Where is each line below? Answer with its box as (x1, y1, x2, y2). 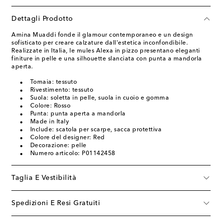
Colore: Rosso (30, 103, 70, 109)
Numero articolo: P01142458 (30, 150, 115, 157)
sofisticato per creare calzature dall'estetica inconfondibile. (11, 40, 188, 46)
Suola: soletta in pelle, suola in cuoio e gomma (30, 95, 169, 101)
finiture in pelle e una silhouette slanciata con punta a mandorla (11, 55, 202, 62)
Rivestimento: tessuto (30, 87, 93, 93)
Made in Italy (30, 118, 69, 125)
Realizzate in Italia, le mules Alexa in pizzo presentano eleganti (11, 48, 200, 54)
